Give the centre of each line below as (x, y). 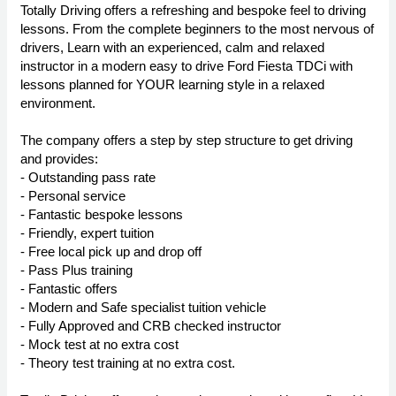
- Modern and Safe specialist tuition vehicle (143, 308)
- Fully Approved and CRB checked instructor (151, 326)
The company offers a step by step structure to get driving (187, 141)
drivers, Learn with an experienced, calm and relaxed (172, 48)
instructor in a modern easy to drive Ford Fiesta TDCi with (187, 66)
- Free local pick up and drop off (111, 252)
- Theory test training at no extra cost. (128, 363)
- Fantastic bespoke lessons (102, 215)
